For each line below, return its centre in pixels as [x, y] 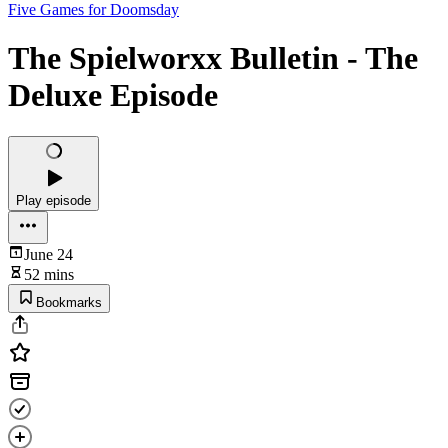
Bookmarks [69, 302]
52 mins [49, 274]
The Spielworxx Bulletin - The [213, 58]
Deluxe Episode [113, 95]
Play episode [53, 200]
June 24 [48, 254]
